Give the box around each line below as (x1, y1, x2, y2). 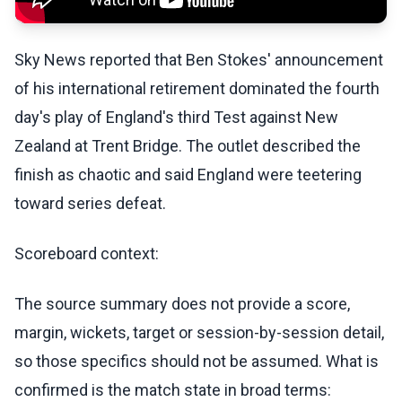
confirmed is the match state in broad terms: (14, 380, 331, 400)
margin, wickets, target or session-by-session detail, (14, 323, 384, 343)
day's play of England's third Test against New (14, 108, 338, 127)
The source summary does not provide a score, (14, 294, 350, 314)
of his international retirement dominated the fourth (14, 79, 380, 99)
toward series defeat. (14, 194, 166, 214)
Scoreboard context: (14, 244, 159, 264)
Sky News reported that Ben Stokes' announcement (14, 50, 383, 70)
